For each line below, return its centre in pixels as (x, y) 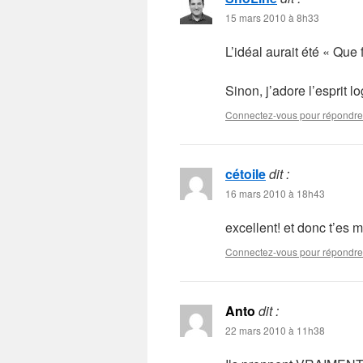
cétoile (246, 173)
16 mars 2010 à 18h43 (275, 193)
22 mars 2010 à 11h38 (275, 330)
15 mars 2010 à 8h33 (272, 17)
